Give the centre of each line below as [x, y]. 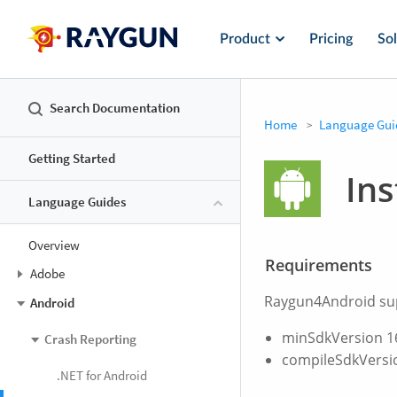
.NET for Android [102, 376]
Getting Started [72, 159]
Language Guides [77, 202]
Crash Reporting [90, 339]
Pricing [331, 39]
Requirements [316, 265]
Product [245, 39]
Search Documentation [115, 108]
